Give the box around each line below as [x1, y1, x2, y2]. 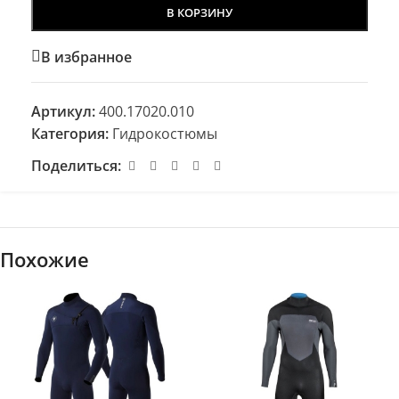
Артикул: [31, 102, 99, 122]
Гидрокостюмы [112, 124, 217, 144]
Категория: [31, 124, 109, 144]
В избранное [41, 46, 132, 67]
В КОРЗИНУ [167, 4, 232, 21]
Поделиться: [31, 156, 121, 176]
